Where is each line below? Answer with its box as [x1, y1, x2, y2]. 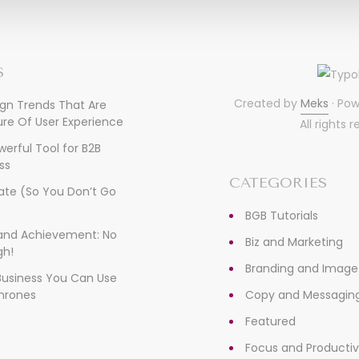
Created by [234, 95, 301, 111]
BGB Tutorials [244, 208, 318, 224]
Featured [244, 313, 296, 329]
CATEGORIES [228, 174, 327, 192]
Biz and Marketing [244, 234, 343, 250]
